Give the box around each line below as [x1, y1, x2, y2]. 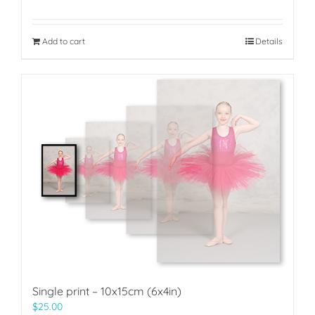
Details [255, 35, 283, 46]
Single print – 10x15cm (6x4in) [32, 284, 181, 299]
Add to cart [42, 35, 85, 46]
